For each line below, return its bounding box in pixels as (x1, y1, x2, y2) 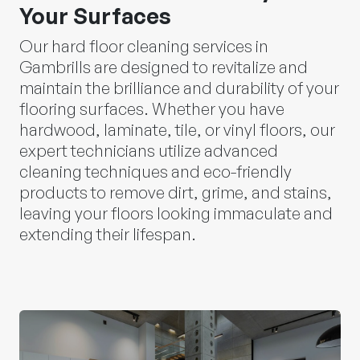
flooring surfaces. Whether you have (19, 98, 284, 119)
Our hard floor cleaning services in (19, 35, 268, 56)
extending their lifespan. (19, 223, 196, 244)
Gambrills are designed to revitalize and (19, 56, 308, 77)
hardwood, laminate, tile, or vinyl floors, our (19, 119, 335, 140)
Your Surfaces (19, 2, 171, 30)
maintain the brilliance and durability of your (19, 77, 339, 98)
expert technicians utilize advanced (19, 140, 278, 161)
